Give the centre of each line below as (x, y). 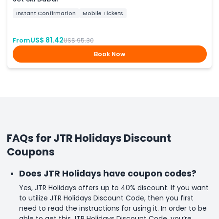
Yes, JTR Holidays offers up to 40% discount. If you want (114, 187)
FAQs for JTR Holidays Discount (89, 138)
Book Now (109, 54)
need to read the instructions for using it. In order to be (113, 208)
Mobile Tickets (103, 13)
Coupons (31, 152)
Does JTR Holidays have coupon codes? (108, 173)
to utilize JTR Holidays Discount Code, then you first (106, 198)
